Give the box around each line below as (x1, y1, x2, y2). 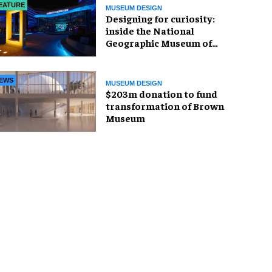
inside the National (106, 24, 194, 36)
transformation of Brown (106, 99, 224, 112)
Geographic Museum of (106, 36, 212, 49)
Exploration (106, 48, 161, 61)
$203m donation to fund (106, 87, 217, 100)
